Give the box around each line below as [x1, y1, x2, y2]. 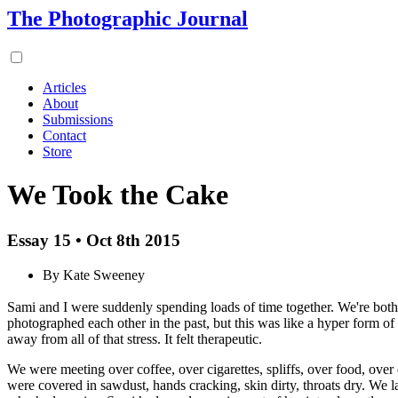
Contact [43, 127, 86, 143]
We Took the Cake [7, 179, 228, 211]
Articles [43, 79, 86, 95]
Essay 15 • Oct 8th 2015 [7, 230, 180, 250]
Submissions [43, 111, 113, 127]
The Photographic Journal [7, 7, 248, 30]
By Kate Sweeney [43, 267, 145, 283]
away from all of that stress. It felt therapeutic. [7, 331, 262, 347]
